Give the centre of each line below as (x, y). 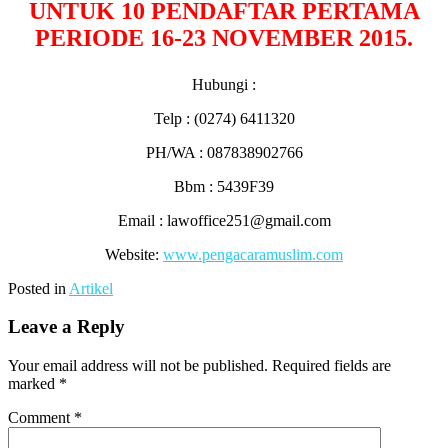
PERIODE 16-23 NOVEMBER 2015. (224, 37)
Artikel (91, 288)
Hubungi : (224, 84)
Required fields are (331, 366)
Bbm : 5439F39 (224, 186)
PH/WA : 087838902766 (224, 152)
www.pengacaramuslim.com (253, 254)
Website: (134, 254)
